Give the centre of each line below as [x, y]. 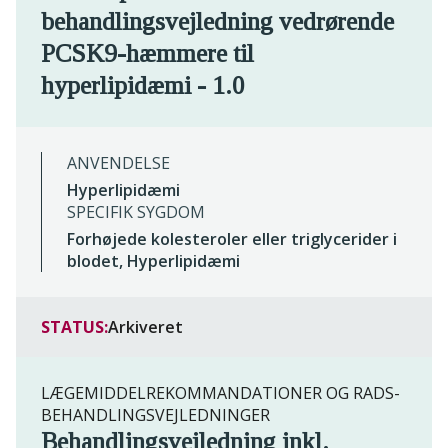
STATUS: [74, 327]
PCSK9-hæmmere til [147, 54]
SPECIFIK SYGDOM [136, 212]
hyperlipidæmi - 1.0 [143, 86]
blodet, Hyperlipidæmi [153, 261]
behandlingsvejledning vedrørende [217, 22]
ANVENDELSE [118, 163]
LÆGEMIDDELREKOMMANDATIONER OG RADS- [220, 393]
